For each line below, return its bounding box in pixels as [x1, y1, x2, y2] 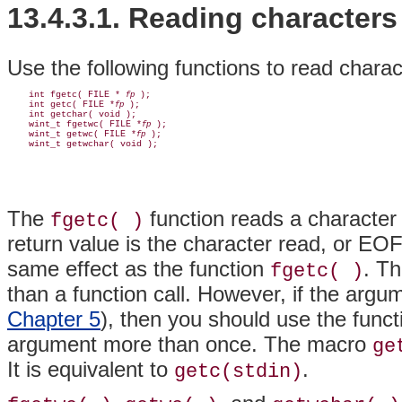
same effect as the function [7, 256, 270, 281]
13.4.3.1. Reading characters [7, 2, 398, 35]
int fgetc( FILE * [7, 89, 126, 100]
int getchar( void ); [7, 109, 136, 119]
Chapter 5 [7, 306, 100, 331]
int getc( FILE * [7, 99, 115, 109]
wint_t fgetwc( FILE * [7, 118, 142, 129]
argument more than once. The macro [7, 331, 372, 356]
